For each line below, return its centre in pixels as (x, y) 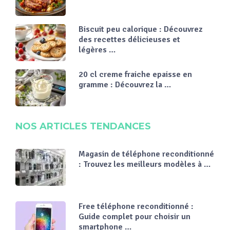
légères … (97, 50)
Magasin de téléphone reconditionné (147, 154)
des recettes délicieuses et (130, 40)
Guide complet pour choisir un (135, 217)
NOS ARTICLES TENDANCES (83, 127)
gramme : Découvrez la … (125, 85)
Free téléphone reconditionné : (136, 207)
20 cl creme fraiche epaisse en (136, 75)
